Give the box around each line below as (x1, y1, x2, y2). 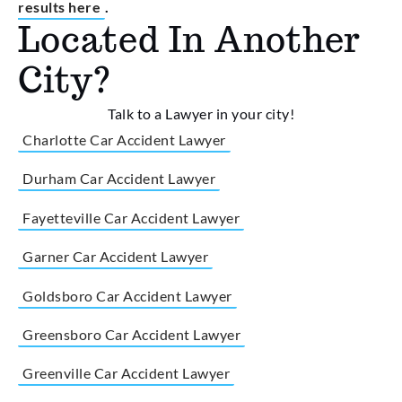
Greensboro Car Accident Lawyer (22, 325, 240, 343)
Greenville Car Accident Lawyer (22, 364, 230, 382)
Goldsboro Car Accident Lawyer (22, 286, 232, 304)
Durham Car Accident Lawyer (22, 170, 215, 188)
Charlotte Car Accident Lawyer (22, 130, 226, 148)
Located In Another (18, 16, 361, 62)
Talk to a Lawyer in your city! (108, 104, 294, 122)
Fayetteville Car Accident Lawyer (22, 208, 240, 226)
